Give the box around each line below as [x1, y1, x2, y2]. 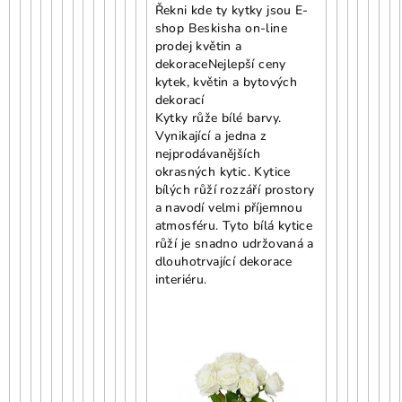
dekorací [154, 91, 205, 109]
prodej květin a [154, 37, 242, 55]
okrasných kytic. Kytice [154, 162, 291, 180]
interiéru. [154, 270, 207, 288]
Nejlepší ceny [207, 55, 286, 73]
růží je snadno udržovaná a [154, 234, 314, 252]
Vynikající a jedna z [154, 127, 267, 144]
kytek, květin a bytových [154, 73, 298, 91]
